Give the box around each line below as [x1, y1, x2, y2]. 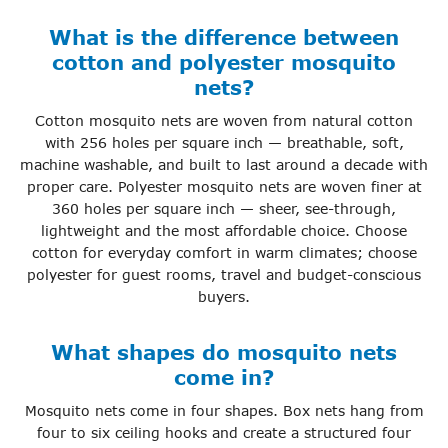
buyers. [198, 288, 250, 306]
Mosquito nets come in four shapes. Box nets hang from [24, 402, 424, 420]
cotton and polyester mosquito [52, 49, 396, 74]
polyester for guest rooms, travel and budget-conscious [27, 266, 421, 284]
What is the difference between [49, 24, 399, 49]
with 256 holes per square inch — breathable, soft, [44, 134, 404, 152]
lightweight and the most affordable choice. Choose [41, 222, 407, 240]
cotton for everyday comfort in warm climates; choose [31, 244, 417, 262]
